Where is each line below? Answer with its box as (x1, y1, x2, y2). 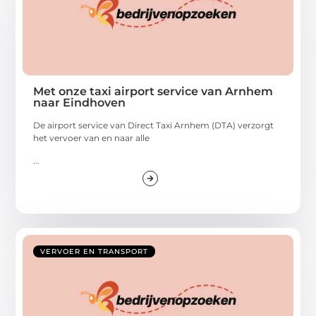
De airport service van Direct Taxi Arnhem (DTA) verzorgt (33, 119, 274, 130)
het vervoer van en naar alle (33, 132, 150, 143)
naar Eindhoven (33, 95, 126, 109)
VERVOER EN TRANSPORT (40, 246, 149, 256)
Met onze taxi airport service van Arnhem (33, 84, 274, 98)
